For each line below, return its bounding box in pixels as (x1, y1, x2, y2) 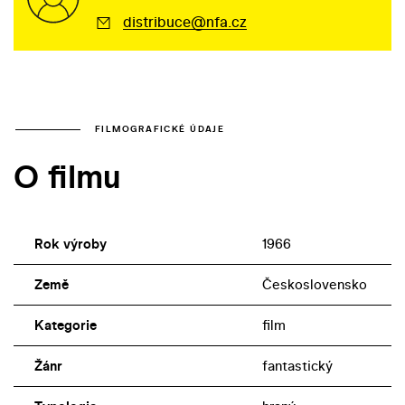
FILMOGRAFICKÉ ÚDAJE (95, 123, 225, 136)
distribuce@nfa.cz (122, 12, 247, 33)
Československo (261, 275, 367, 295)
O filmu (14, 153, 121, 199)
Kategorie (33, 316, 97, 335)
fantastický (261, 356, 333, 376)
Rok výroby (33, 234, 107, 254)
